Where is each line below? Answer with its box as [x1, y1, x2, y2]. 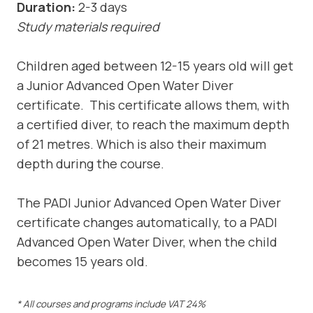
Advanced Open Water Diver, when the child [17, 233, 277, 250]
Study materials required [17, 17, 159, 35]
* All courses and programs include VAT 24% [17, 298, 205, 311]
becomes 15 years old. [17, 252, 148, 270]
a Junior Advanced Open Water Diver [17, 76, 233, 94]
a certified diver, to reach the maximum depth [17, 115, 289, 133]
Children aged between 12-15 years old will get [17, 57, 293, 74]
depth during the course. [17, 154, 164, 172]
